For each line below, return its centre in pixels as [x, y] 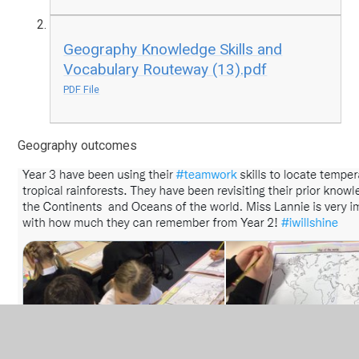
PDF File [82, 90]
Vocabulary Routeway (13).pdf [165, 70]
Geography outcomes [78, 145]
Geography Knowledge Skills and [173, 50]
